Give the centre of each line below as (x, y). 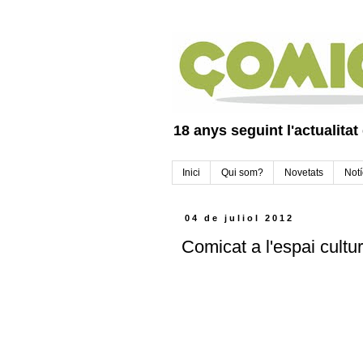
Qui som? (242, 173)
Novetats (304, 173)
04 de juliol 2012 (240, 218)
